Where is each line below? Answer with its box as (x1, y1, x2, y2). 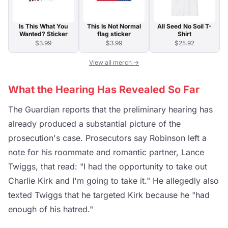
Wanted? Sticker (19, 30, 68, 38)
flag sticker (97, 30, 131, 38)
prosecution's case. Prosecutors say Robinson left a (8, 133, 207, 144)
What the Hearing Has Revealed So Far (8, 83, 199, 96)
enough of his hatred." (8, 204, 93, 215)
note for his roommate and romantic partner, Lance (8, 147, 204, 158)
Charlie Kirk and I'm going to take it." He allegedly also (8, 176, 219, 186)
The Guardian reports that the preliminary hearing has (8, 104, 213, 115)
